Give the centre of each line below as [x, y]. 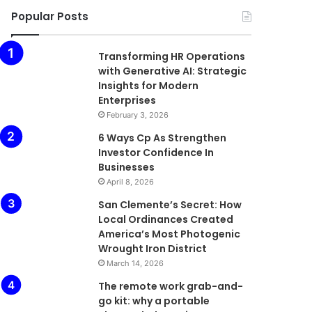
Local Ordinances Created [166, 219]
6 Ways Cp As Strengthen [163, 138]
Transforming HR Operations [172, 56]
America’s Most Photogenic [170, 234]
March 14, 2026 [135, 263]
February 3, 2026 [138, 115]
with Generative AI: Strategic [173, 71]
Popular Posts [50, 16]
